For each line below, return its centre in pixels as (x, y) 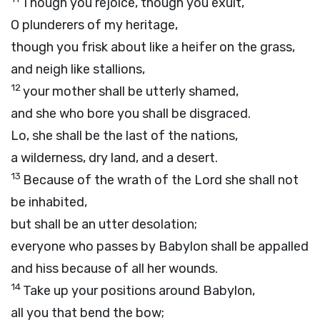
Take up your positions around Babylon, (139, 291)
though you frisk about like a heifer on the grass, (153, 47)
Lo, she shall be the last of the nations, (124, 136)
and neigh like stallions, (78, 69)
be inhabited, (49, 202)
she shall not (260, 180)
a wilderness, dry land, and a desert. (114, 158)
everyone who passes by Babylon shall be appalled (160, 246)
